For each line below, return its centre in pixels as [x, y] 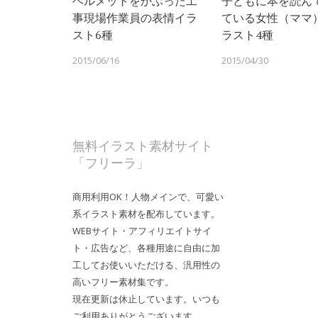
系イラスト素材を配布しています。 [146, 213]
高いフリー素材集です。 [123, 281]
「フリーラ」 [111, 162]
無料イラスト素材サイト [143, 145]
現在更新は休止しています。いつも [146, 298]
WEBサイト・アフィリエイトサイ [142, 230]
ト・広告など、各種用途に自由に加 [146, 247]
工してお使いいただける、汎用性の [146, 264]
